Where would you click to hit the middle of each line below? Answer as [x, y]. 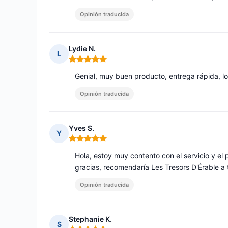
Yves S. [81, 128]
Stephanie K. [90, 219]
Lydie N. [82, 49]
